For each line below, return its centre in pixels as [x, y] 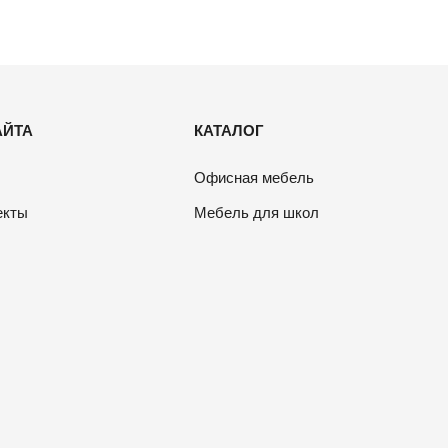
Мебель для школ [257, 212]
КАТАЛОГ [229, 130]
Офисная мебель [254, 177]
